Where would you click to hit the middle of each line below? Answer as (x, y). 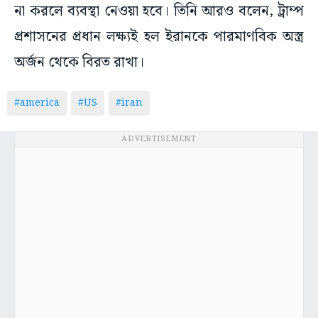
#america (37, 103)
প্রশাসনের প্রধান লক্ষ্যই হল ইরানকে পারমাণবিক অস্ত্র (159, 37)
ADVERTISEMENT (159, 139)
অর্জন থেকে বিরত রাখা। (79, 63)
